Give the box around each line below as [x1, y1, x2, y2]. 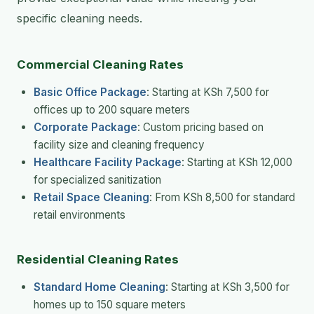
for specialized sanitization [34, 173, 161, 187]
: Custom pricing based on [137, 121, 264, 135]
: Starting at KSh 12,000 [182, 156, 292, 170]
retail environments [34, 208, 125, 222]
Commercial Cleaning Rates [17, 57, 184, 72]
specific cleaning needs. [17, 11, 142, 26]
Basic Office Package [34, 86, 146, 100]
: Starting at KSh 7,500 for [146, 86, 269, 100]
